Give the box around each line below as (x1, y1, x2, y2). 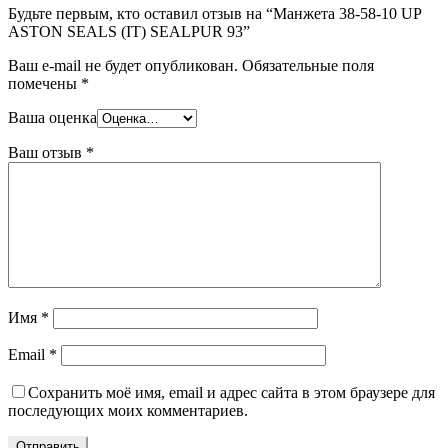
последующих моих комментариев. (8, 402, 248, 420)
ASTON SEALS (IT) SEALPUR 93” (8, 23, 250, 41)
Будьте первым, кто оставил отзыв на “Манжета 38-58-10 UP (8, 5, 421, 23)
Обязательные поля (238, 57, 374, 75)
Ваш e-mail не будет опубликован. (8, 57, 238, 75)
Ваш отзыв (8, 144, 86, 162)
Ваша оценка (8, 109, 97, 127)
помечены (8, 75, 81, 93)
